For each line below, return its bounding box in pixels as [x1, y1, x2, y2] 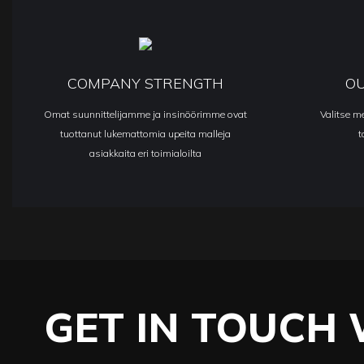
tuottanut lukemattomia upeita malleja [60, 127, 232, 140]
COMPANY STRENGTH [67, 73, 224, 93]
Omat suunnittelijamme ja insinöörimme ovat [44, 107, 248, 120]
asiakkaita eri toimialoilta [89, 146, 202, 159]
